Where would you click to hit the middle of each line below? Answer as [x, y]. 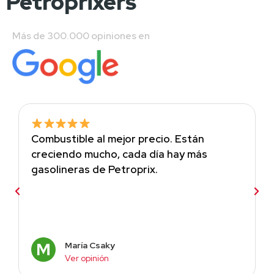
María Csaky [90, 245]
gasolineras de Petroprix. [94, 170]
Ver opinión [87, 258]
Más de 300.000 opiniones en [82, 35]
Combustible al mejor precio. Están [118, 139]
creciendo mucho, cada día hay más [119, 154]
